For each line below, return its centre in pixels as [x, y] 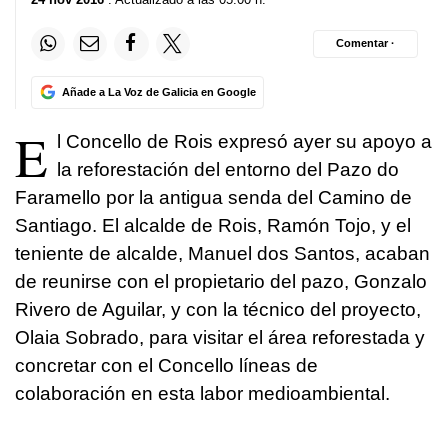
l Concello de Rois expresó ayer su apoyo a [244, 141]
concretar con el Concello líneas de [166, 365]
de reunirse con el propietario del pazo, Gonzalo [221, 281]
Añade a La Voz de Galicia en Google [158, 91]
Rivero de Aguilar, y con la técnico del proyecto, [218, 309]
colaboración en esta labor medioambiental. [202, 393]
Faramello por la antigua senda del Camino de [213, 197]
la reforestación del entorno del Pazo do [228, 169]
